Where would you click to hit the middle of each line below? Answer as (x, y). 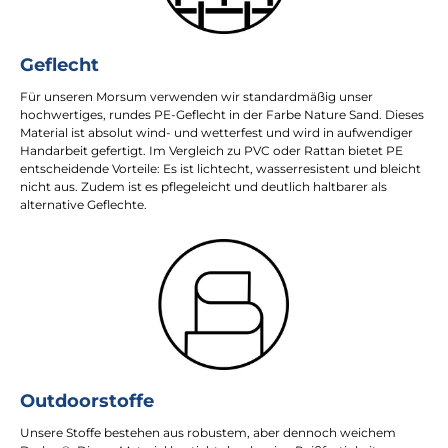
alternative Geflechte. (83, 204)
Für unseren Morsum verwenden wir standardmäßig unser (198, 96)
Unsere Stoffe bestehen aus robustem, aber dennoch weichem (208, 432)
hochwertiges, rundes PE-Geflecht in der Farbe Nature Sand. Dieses (222, 114)
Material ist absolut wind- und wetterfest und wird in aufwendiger (216, 132)
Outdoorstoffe (87, 400)
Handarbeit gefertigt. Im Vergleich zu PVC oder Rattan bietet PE (211, 150)
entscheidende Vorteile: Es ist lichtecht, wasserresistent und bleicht (220, 168)
